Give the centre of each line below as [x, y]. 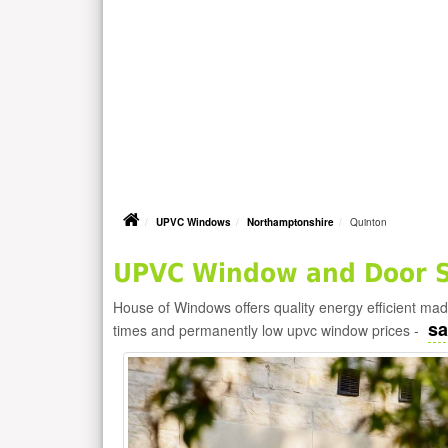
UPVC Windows [193, 222]
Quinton [368, 222]
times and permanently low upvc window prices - [268, 329]
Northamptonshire [290, 222]
